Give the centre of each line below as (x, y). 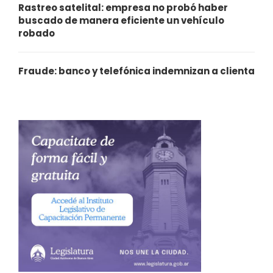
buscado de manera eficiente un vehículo (121, 20)
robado (37, 33)
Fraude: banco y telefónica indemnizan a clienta (136, 71)
